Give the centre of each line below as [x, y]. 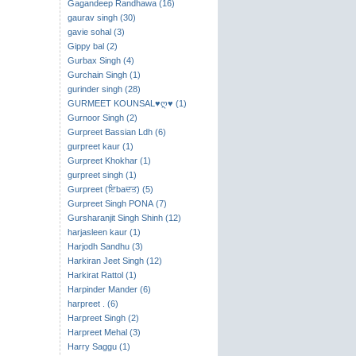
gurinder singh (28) [104, 89]
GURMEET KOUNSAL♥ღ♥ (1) [127, 103]
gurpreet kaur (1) [100, 146]
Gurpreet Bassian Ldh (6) [116, 132]
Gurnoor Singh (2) [102, 118]
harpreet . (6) [93, 304]
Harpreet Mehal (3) [104, 332]
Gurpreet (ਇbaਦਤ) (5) [110, 189]
